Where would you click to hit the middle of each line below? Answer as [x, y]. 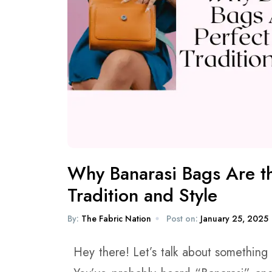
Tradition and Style [142, 195]
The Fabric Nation [116, 219]
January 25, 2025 [234, 219]
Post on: [182, 219]
